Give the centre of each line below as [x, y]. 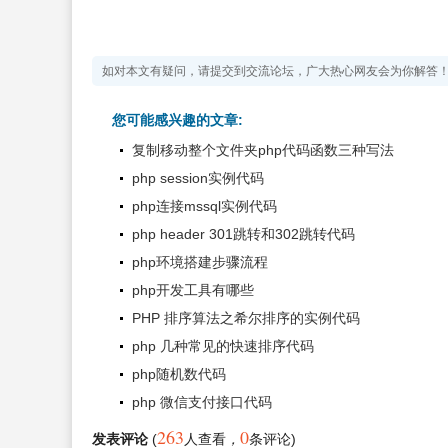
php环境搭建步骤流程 [200, 262]
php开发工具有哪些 [193, 290]
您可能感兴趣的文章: [177, 120]
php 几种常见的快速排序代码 [223, 346]
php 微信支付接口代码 [202, 402]
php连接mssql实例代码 [204, 206]
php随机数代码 [179, 374]
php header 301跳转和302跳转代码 [243, 234]
